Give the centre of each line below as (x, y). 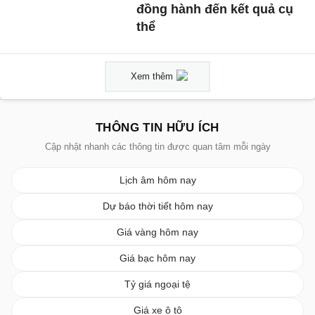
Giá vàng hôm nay (157, 232)
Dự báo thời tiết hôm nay (157, 206)
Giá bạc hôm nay (157, 258)
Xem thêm (152, 76)
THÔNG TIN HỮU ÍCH (157, 127)
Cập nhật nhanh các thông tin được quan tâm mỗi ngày (157, 146)
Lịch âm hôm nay (157, 180)
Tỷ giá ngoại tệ (157, 284)
